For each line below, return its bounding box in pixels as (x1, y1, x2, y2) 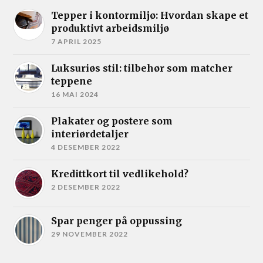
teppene (51, 75, 93, 87)
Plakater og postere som (51, 114, 173, 127)
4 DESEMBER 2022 (51, 142, 121, 151)
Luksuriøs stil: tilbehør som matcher (51, 62, 233, 74)
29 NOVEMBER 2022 (51, 229, 129, 238)
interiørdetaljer (51, 127, 129, 140)
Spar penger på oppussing (51, 214, 183, 227)
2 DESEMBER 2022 (51, 182, 121, 191)
